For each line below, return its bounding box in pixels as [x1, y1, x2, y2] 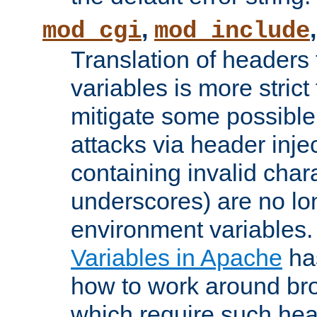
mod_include [154, 18, 310, 45]
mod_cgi [42, 18, 142, 45]
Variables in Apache [71, 244, 282, 272]
